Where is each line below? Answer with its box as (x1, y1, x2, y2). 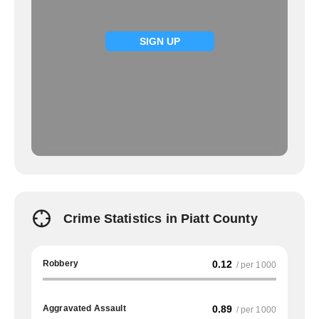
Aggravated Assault (43, 303, 126, 313)
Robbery (43, 258, 79, 268)
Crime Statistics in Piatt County (63, 211, 258, 226)
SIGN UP (139, 36, 180, 47)
